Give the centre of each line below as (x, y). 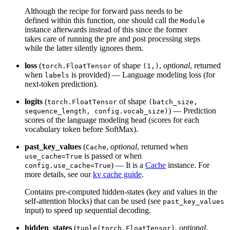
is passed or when (112, 156)
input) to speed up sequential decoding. (88, 210)
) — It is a (128, 165)
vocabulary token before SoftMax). (81, 129)
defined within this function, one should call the (102, 21)
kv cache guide (117, 175)
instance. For (188, 165)
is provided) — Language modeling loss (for (142, 75)
